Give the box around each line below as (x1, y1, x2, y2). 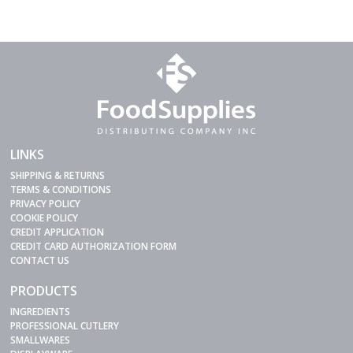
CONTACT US (10, 253, 70, 267)
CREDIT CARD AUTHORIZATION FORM (10, 239, 177, 253)
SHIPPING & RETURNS (10, 168, 106, 182)
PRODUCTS (10, 281, 78, 299)
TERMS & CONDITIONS (10, 182, 112, 196)
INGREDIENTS (10, 304, 71, 318)
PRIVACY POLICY (10, 196, 81, 210)
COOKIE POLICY (10, 210, 79, 225)
